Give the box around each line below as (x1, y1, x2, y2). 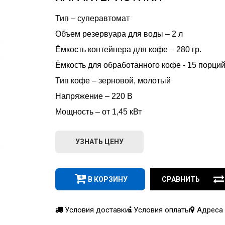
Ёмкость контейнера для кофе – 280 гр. (55, 45, 201, 54)
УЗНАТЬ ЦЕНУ (75, 138, 124, 146)
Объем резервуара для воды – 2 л (55, 29, 183, 38)
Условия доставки (63, 205, 129, 214)
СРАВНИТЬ (162, 175, 200, 183)
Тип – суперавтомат (55, 14, 130, 23)
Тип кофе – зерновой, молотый (55, 76, 171, 85)
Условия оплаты (132, 205, 190, 214)
